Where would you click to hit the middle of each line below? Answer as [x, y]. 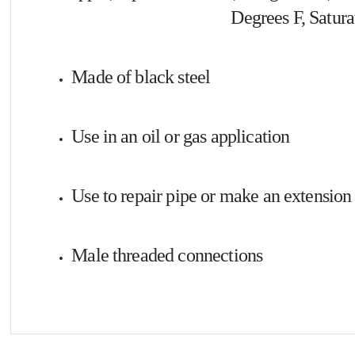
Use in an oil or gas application [181, 136]
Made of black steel [141, 76]
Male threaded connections [167, 255]
